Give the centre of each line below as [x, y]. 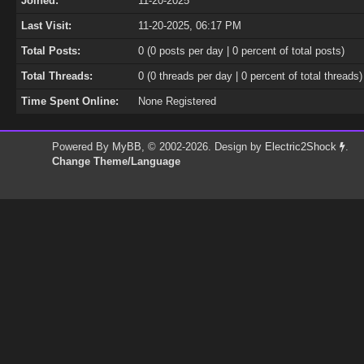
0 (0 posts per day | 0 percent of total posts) [241, 51]
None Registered [177, 101]
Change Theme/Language [116, 161]
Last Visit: [46, 26]
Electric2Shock [302, 147]
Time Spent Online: [70, 101]
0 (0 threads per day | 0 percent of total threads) [250, 76]
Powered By [82, 147]
